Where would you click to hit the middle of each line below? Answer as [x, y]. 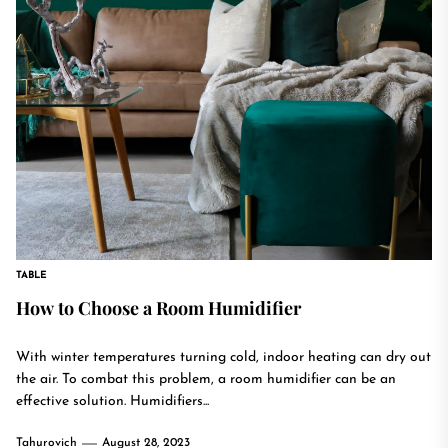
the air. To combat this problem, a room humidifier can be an [206, 379]
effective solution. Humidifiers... [112, 401]
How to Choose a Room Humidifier [158, 308]
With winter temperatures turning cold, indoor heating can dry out [223, 357]
